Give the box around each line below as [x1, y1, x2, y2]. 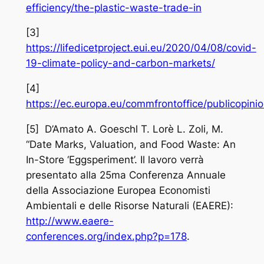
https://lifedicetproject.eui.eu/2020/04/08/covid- [25, 42, 256, 54]
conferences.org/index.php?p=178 [25, 230, 187, 242]
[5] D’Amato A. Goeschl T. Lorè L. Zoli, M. [25, 123, 223, 135]
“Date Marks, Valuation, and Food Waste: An [25, 138, 236, 150]
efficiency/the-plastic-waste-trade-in [25, 1, 202, 14]
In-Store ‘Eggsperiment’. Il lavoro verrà [25, 153, 204, 166]
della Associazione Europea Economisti [25, 184, 210, 196]
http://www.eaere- [25, 214, 114, 227]
